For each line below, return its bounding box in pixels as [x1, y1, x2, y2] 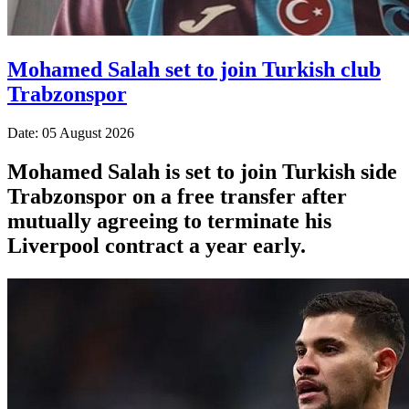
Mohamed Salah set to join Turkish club [7, 57, 381, 81]
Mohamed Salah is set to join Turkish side [7, 159, 397, 184]
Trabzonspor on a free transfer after [7, 184, 347, 208]
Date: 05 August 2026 [7, 124, 134, 141]
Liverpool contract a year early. [7, 233, 306, 257]
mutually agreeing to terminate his [7, 208, 331, 233]
